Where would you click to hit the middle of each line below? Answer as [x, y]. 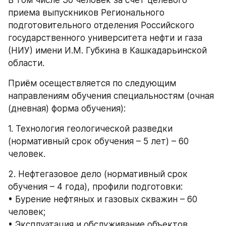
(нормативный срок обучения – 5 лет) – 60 [98, 141]
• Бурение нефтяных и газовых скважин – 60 [103, 199]
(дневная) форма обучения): [69, 108]
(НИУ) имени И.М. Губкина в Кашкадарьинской [107, 50]
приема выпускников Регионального [86, 12]
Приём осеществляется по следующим [92, 83]
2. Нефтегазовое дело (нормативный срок [98, 174]
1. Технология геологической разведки [90, 128]
